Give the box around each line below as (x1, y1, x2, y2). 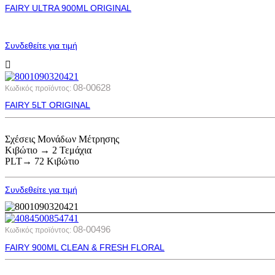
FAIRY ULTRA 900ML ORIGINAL (5, 2, 131, 13)
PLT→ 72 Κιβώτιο (5, 155, 79, 166)
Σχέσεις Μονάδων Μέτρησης (5, 133, 119, 144)
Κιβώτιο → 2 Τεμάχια (5, 144, 91, 155)
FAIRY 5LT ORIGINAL (5, 100, 90, 110)
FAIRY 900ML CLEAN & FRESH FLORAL (5, 242, 165, 252)
